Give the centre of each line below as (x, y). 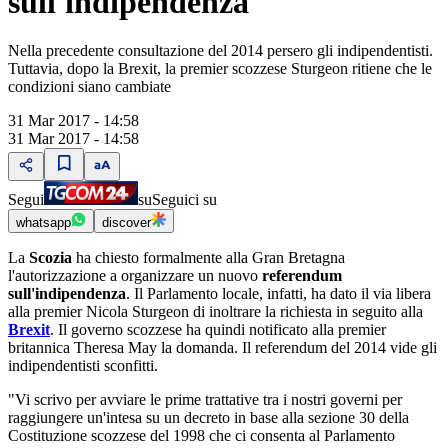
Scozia (52, 258)
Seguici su (184, 200)
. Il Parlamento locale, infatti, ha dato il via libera (278, 294)
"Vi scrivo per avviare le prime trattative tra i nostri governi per (205, 400)
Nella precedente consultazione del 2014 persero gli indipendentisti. (220, 51)
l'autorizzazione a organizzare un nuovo (135, 276)
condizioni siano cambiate (89, 87)
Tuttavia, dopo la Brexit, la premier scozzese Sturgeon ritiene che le (220, 69)
